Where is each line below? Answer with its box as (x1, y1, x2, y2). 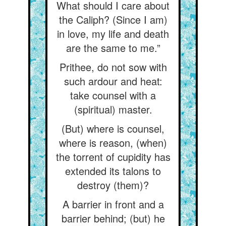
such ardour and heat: (64, 74, 162, 88)
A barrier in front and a (62, 197, 164, 211)
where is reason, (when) (59, 135, 167, 150)
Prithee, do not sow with (59, 60, 167, 74)
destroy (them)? (77, 178, 149, 192)
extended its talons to (65, 163, 161, 178)
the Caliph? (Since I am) (59, 12, 167, 27)
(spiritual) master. (74, 102, 152, 117)
